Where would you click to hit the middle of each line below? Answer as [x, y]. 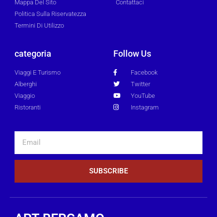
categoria [33, 53]
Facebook [144, 72]
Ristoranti [28, 107]
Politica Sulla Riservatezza [50, 14]
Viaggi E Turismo [38, 72]
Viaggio [25, 95]
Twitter [141, 84]
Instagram [145, 107]
